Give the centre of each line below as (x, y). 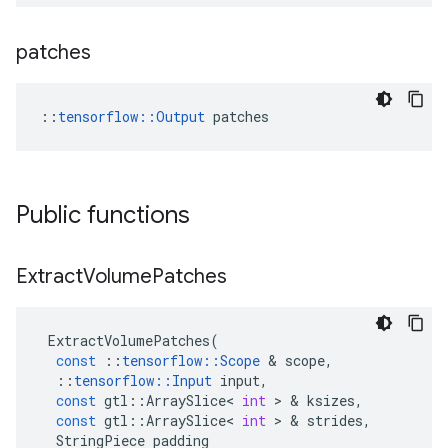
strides (335, 420)
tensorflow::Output (131, 116)
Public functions (103, 215)
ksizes (331, 400)
